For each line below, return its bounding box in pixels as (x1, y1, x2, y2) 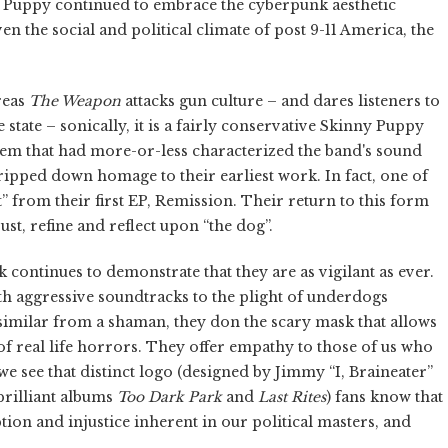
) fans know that (326, 387, 443, 406)
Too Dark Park (117, 387, 226, 406)
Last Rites (258, 387, 326, 406)
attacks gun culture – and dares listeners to (121, 91, 440, 110)
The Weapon (29, 91, 121, 110)
